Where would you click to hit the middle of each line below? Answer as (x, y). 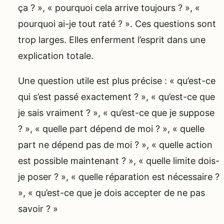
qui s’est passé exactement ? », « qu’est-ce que (116, 97)
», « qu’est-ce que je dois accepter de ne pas (111, 193)
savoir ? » (38, 209)
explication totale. (56, 56)
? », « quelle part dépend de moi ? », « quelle (111, 129)
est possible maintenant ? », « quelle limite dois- (119, 161)
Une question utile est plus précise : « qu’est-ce (117, 81)
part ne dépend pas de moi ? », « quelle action (115, 145)
